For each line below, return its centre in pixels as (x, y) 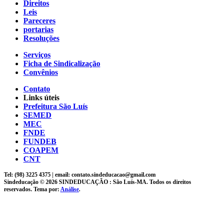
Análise (70, 189)
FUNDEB (40, 141)
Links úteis (41, 97)
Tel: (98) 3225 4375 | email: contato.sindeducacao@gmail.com (80, 174)
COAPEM (41, 150)
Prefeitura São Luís (55, 106)
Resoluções (41, 38)
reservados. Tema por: (32, 189)
